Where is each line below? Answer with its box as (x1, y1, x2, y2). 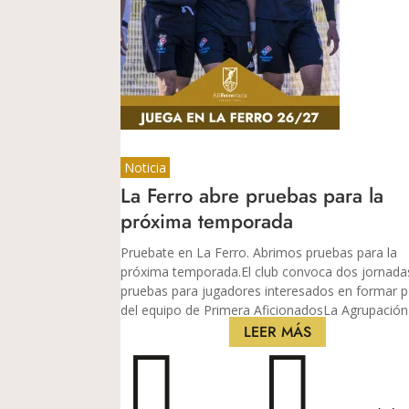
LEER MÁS (244, 320, 312, 342)
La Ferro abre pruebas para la (121, 180, 383, 210)
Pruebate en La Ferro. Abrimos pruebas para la (121, 243, 397, 261)
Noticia (124, 158, 166, 176)
